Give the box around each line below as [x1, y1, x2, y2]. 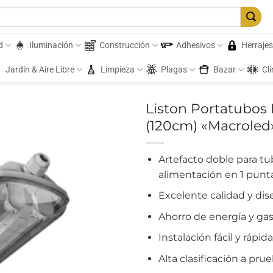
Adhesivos [176, 40, 216, 51]
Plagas [160, 64, 187, 75]
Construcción [99, 40, 150, 51]
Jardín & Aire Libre [5, 64, 74, 75]
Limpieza [100, 64, 135, 75]
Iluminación [29, 40, 73, 51]
